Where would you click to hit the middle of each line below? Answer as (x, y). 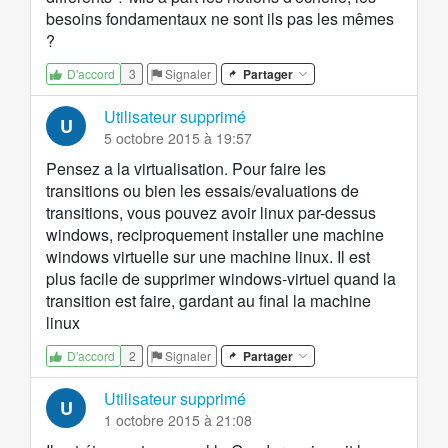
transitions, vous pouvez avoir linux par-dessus (211, 213)
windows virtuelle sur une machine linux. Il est (208, 257)
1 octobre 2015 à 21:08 (178, 420)
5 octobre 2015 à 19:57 (178, 138)
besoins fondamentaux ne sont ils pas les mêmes (220, 19)
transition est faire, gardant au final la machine (208, 301)
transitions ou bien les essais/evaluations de (202, 191)
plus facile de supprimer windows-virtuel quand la (221, 279)
